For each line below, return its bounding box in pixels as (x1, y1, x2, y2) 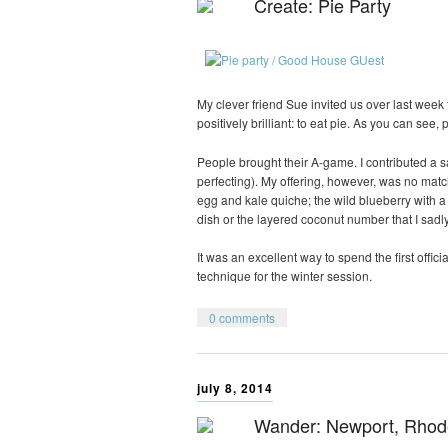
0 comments (209, 308, 275, 326)
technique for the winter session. (197, 267, 372, 285)
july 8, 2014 (197, 378, 273, 397)
